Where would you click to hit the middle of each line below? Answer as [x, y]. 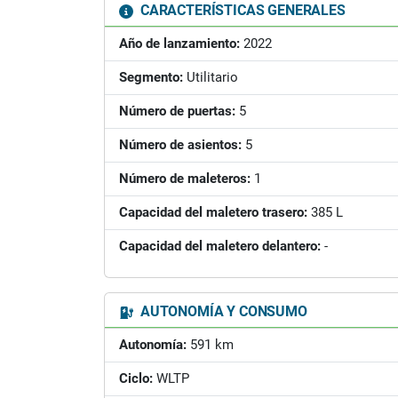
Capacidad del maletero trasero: [213, 212]
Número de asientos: [180, 145]
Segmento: [151, 77]
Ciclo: [136, 378]
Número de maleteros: [185, 179]
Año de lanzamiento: [179, 44]
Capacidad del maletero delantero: [220, 246]
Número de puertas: [177, 111]
